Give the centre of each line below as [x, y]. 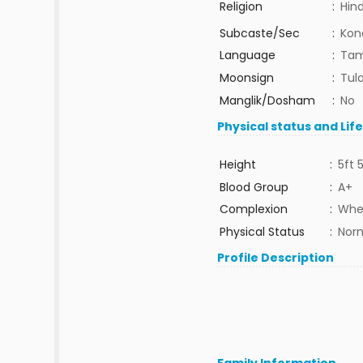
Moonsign [246, 78]
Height [237, 164]
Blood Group [254, 187]
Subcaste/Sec [259, 33]
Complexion [253, 209]
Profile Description [276, 258]
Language [247, 55]
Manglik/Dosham [267, 100]
